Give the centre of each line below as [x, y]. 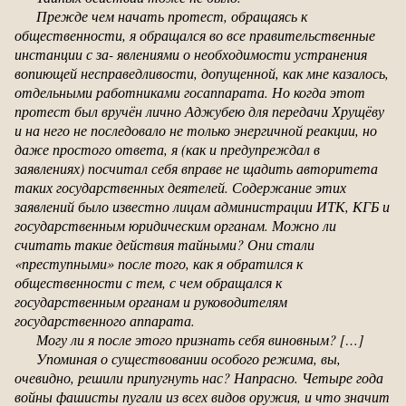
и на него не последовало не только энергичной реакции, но [196, 130]
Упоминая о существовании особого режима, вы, [188, 358]
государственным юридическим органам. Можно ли [175, 225]
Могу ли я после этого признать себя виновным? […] [200, 339]
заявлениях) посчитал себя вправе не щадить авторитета [196, 168]
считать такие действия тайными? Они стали [164, 244]
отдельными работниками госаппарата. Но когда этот [190, 92]
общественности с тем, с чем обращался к [148, 282]
